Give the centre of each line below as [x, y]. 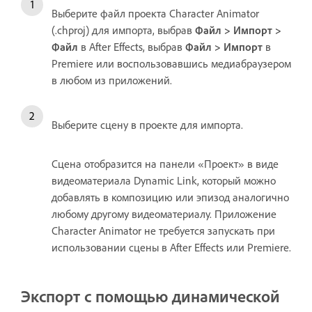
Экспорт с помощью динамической [150, 296]
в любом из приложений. [112, 80]
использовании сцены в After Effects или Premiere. [171, 247]
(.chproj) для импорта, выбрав [123, 30]
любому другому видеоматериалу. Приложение [164, 213]
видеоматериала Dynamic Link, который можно [164, 180]
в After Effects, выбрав [132, 46]
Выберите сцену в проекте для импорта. [147, 124]
